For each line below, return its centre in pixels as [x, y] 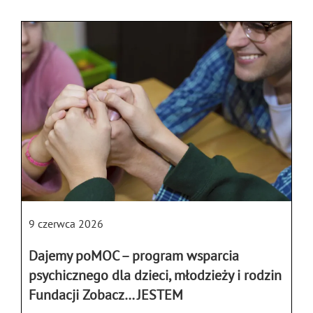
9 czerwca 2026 [66, 224]
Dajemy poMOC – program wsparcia [134, 256]
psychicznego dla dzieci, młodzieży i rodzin [155, 276]
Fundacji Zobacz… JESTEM [106, 295]
